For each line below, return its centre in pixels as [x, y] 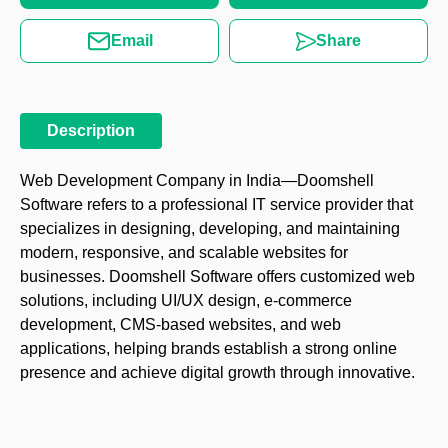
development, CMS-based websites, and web [180, 324]
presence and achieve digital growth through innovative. [217, 372]
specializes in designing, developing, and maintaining [210, 228]
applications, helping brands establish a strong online [208, 348]
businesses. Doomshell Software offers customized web [217, 276]
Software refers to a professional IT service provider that [216, 204]
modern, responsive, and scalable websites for [184, 252]
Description [91, 130]
